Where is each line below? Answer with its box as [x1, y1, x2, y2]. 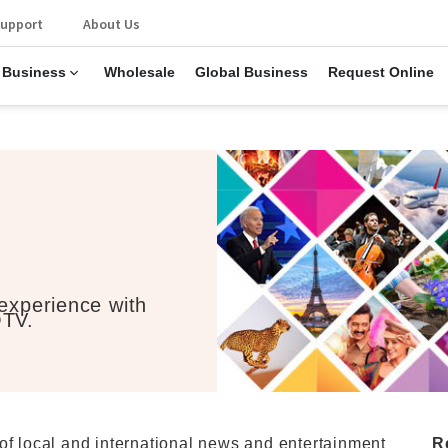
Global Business [194, 65, 308, 80]
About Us [82, 15, 140, 33]
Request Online [327, 65, 434, 80]
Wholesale [103, 65, 175, 80]
